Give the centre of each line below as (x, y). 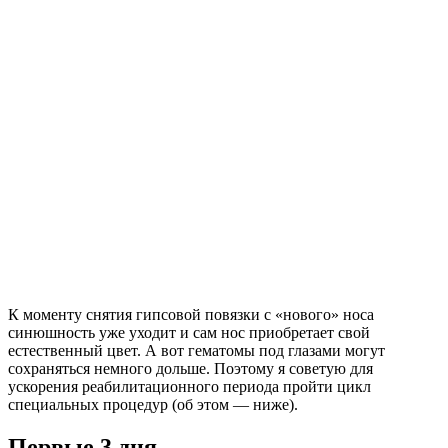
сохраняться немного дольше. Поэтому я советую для (190, 369)
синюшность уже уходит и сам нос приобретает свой (189, 333)
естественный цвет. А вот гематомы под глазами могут (196, 351)
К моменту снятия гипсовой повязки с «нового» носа (191, 315)
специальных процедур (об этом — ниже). (153, 405)
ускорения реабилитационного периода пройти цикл (189, 387)
